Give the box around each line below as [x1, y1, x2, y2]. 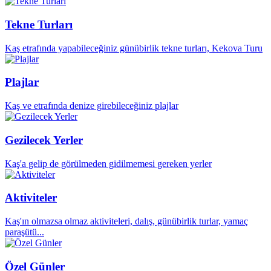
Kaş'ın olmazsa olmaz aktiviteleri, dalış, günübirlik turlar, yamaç [5, 215, 248, 226]
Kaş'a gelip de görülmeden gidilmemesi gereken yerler [5, 158, 212, 169]
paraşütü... [5, 226, 44, 237]
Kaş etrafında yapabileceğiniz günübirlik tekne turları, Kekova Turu [5, 42, 263, 53]
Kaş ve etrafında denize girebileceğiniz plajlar [5, 100, 178, 111]
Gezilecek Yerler [5, 133, 83, 146]
